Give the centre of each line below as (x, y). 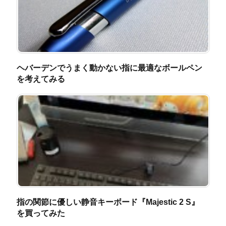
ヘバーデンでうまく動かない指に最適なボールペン (109, 68)
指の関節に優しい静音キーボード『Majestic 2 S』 (108, 202)
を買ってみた (41, 213)
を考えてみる (41, 79)
